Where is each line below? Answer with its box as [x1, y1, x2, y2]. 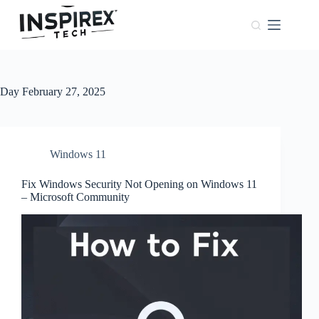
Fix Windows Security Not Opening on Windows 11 [21, 178, 257, 190]
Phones [46, 137, 79, 149]
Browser [46, 64, 85, 76]
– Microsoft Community [21, 191, 130, 203]
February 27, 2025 [19, 85, 105, 98]
